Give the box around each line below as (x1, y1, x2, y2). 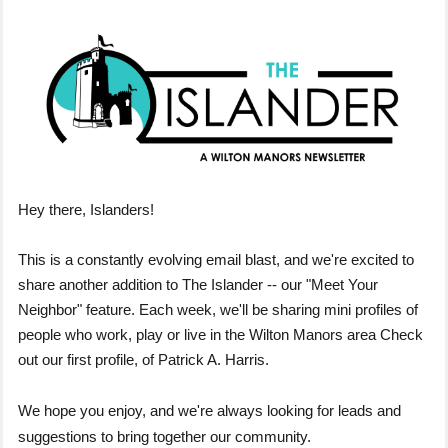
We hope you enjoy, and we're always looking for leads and (18, 403, 401, 419)
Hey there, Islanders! (18, 202, 158, 218)
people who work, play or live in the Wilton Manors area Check (18, 327, 423, 343)
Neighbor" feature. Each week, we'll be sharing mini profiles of (18, 302, 418, 318)
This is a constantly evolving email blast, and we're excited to (18, 252, 414, 268)
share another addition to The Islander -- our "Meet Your (18, 277, 378, 293)
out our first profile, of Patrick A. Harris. (18, 352, 273, 368)
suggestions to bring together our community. (18, 429, 311, 445)
